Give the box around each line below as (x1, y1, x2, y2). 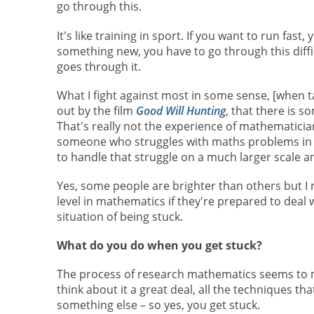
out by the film (56, 102, 136, 118)
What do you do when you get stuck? (56, 238, 262, 254)
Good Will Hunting (135, 102, 226, 118)
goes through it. (56, 58, 141, 74)
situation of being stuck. (56, 208, 183, 224)
